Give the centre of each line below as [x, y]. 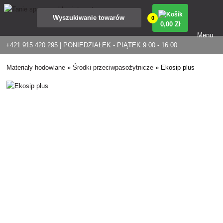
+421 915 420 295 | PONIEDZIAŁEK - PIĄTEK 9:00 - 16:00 [92, 45]
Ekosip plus [178, 67]
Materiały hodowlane [36, 67]
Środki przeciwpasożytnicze [113, 67]
